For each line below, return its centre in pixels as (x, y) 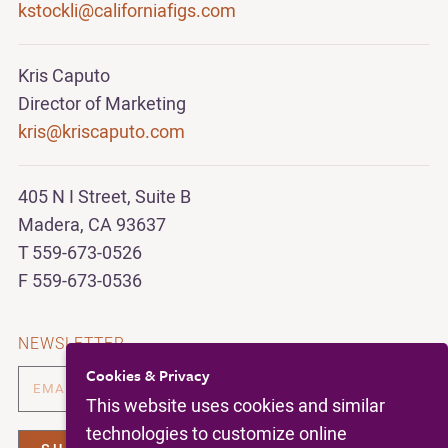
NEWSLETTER (71, 344)
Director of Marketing (102, 105)
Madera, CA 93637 (92, 226)
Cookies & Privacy (148, 375)
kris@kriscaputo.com (101, 133)
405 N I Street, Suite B (104, 198)
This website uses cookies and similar (235, 407)
